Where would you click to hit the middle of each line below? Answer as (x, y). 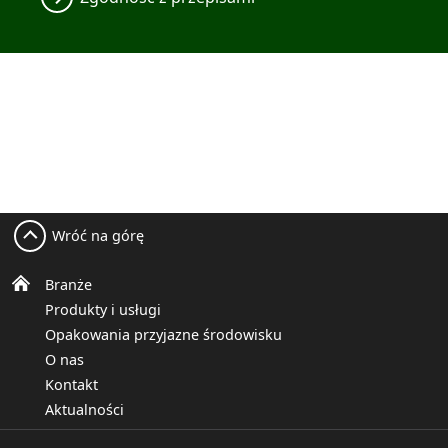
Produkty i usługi (103, 310)
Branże (68, 285)
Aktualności (84, 410)
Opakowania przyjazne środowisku (163, 335)
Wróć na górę (98, 236)
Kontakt (71, 385)
